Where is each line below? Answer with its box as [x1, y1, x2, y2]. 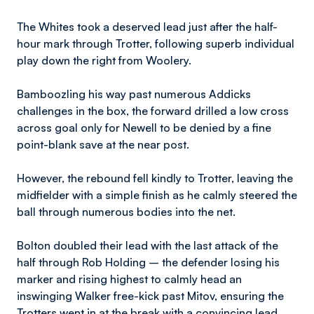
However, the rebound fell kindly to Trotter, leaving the [17, 171, 293, 185]
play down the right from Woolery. [17, 53, 191, 67]
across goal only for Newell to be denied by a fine [17, 121, 271, 135]
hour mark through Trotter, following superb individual [17, 36, 294, 50]
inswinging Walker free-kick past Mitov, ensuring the [17, 289, 284, 303]
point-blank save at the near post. [17, 137, 189, 151]
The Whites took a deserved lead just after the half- [17, 20, 278, 34]
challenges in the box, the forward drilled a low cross [17, 104, 289, 118]
